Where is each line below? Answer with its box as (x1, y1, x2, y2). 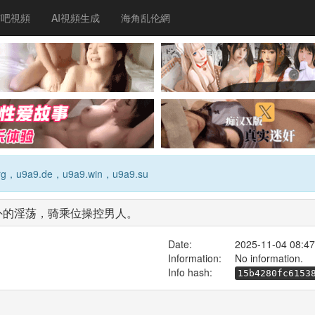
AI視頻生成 (51, 11, 100, 25)
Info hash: (167, 264, 212, 279)
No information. (234, 250, 303, 265)
